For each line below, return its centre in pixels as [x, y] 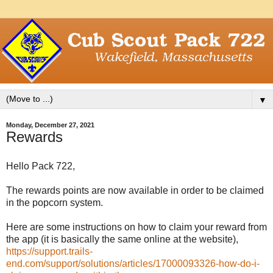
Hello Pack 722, [41, 166]
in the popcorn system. [56, 202]
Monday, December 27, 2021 [50, 125]
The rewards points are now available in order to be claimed [135, 190]
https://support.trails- [49, 251]
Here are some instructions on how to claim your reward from [136, 227]
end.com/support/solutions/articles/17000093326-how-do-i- [133, 263]
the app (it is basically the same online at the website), [122, 239]
